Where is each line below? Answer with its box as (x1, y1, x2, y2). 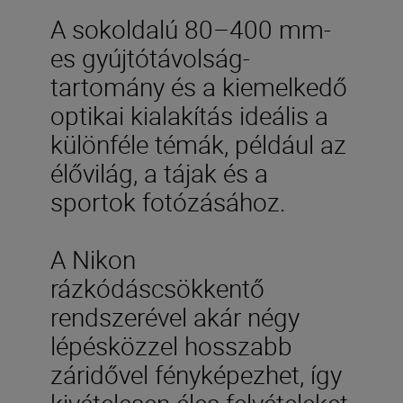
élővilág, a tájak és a (50, 155, 268, 190)
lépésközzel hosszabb (50, 327, 292, 363)
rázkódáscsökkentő (50, 270, 264, 305)
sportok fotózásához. (50, 184, 286, 219)
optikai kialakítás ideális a (50, 97, 328, 132)
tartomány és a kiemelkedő (50, 68, 347, 103)
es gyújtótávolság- (50, 40, 250, 75)
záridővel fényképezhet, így (50, 356, 342, 391)
